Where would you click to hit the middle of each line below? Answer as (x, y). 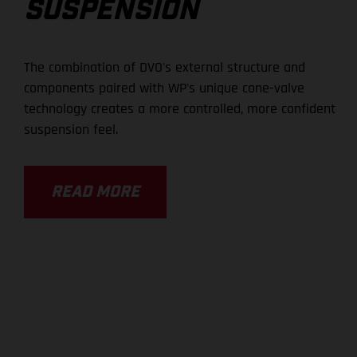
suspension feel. (71, 130)
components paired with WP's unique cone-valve (165, 88)
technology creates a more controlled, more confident (180, 109)
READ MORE (96, 192)
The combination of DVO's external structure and (165, 68)
